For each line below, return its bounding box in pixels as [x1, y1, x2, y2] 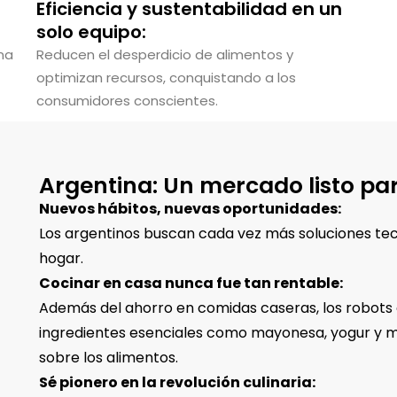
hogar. [38, 248, 83, 269]
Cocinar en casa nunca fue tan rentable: [38, 273, 343, 293]
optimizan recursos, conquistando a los [35, 68, 296, 87]
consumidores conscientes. [35, 91, 218, 110]
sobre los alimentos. [38, 347, 178, 368]
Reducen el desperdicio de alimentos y [35, 45, 293, 64]
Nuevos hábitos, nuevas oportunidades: [38, 198, 341, 219]
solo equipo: [35, 19, 146, 44]
